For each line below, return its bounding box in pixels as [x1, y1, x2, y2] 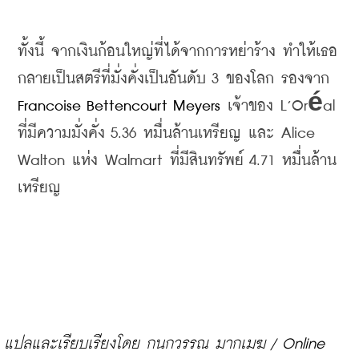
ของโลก [226, 71, 274, 87]
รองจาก [281, 71, 329, 87]
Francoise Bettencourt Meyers [18, 99, 220, 115]
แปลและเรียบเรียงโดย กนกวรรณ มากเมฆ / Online [4, 337, 325, 353]
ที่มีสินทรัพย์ [170, 153, 244, 169]
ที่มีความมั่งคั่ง [18, 126, 105, 142]
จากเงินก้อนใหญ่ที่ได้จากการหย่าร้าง [51, 44, 276, 60]
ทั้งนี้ [18, 44, 44, 60]
